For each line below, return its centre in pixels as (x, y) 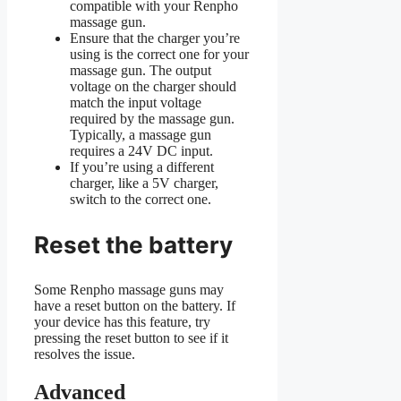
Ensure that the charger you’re (155, 38)
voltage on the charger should (153, 86)
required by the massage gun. (152, 118)
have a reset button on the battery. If (135, 305)
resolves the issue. (85, 354)
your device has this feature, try (122, 321)
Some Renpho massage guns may (129, 289)
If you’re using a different (142, 166)
